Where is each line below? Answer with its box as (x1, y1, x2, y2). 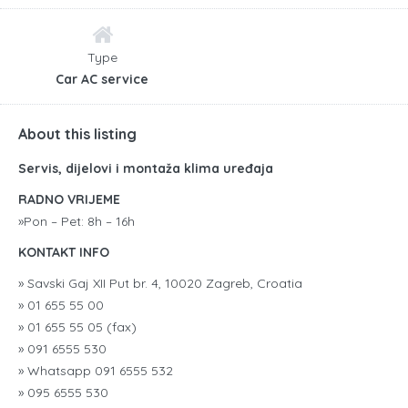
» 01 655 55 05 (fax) (18, 318, 137, 335)
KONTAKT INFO (18, 243, 109, 260)
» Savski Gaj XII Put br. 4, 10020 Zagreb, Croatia (18, 274, 302, 291)
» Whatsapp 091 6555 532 (18, 362, 173, 379)
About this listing (18, 124, 137, 143)
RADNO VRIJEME (18, 190, 120, 208)
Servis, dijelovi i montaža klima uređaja (18, 159, 273, 177)
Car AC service (56, 70, 148, 87)
